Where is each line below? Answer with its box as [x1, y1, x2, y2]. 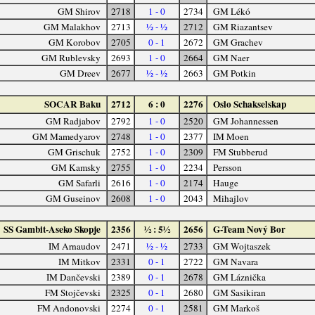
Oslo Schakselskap [212, 96, 286, 111]
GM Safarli [58, 176, 101, 189]
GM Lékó [212, 4, 250, 18]
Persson [212, 160, 242, 174]
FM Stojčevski [45, 285, 101, 299]
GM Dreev [60, 66, 101, 79]
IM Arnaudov [49, 239, 101, 252]
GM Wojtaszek [212, 239, 271, 252]
